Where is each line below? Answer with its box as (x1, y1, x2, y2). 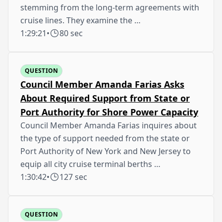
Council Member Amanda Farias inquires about (20, 119, 197, 131)
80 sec (59, 27, 83, 39)
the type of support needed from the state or (20, 132, 190, 144)
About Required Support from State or (20, 92, 190, 104)
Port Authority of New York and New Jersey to (20, 145, 191, 157)
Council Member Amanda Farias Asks (20, 78, 184, 90)
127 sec (59, 171, 87, 182)
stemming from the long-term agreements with (20, 1, 199, 13)
